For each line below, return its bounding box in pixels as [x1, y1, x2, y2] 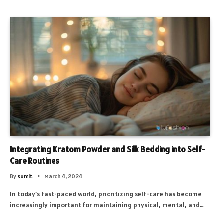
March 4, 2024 [44, 172, 82, 180]
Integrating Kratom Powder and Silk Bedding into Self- [10, 143, 205, 155]
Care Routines [10, 155, 59, 166]
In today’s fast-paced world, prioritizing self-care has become [10, 189, 202, 198]
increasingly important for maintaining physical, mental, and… [10, 200, 204, 209]
